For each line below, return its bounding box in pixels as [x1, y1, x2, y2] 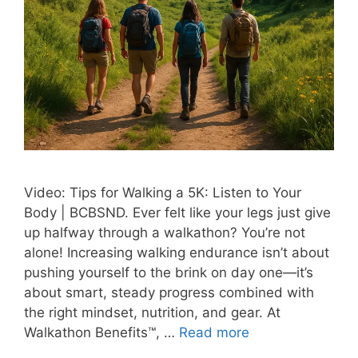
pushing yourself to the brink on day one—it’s [24, 264, 313, 280]
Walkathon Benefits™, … [24, 324, 179, 340]
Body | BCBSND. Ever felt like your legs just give [24, 204, 331, 221]
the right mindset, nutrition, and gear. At [24, 304, 280, 320]
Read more [179, 324, 249, 340]
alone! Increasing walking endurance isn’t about [24, 244, 329, 261]
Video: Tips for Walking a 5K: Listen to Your [24, 184, 301, 201]
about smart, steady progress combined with [24, 284, 314, 300]
